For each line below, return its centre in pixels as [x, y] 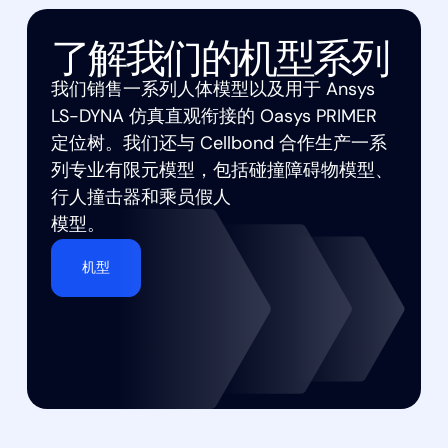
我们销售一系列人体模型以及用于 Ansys [212, 91]
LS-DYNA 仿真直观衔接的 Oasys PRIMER [213, 118]
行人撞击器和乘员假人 [140, 199]
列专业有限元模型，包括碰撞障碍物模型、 [221, 172]
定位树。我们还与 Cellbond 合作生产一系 [218, 145]
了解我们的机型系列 [219, 57]
